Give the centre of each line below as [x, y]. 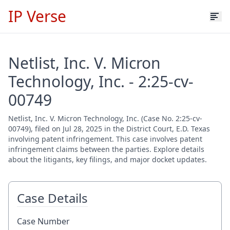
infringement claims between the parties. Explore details [106, 149]
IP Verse [37, 16]
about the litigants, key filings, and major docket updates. [108, 159]
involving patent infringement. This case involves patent [105, 139]
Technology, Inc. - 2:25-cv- [101, 81]
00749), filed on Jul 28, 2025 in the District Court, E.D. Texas [109, 129]
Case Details [52, 198]
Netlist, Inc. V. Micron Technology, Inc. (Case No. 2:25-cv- [105, 118]
